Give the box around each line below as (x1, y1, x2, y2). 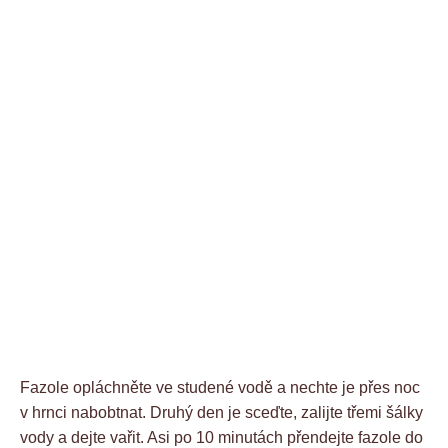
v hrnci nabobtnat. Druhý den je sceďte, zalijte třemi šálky (20, 403, 423, 421)
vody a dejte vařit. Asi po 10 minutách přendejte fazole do (20, 428, 423, 446)
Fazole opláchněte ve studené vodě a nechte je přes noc (20, 378, 420, 396)
